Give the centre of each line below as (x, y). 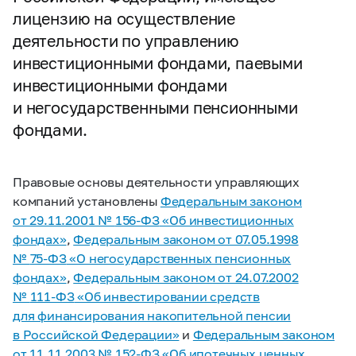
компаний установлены (87, 201)
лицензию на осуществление (124, 18)
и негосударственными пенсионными (155, 107)
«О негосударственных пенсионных (179, 258)
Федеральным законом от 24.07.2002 (186, 277)
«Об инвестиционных (226, 220)
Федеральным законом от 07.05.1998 (186, 239)
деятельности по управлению (126, 41)
